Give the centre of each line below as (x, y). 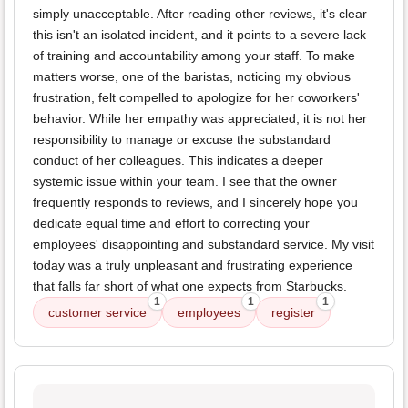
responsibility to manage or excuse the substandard (182, 140)
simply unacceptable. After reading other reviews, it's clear (200, 14)
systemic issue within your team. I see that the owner (185, 182)
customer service (97, 313)
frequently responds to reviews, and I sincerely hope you (195, 203)
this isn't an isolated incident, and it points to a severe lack (199, 35)
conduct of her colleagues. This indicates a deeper (178, 161)
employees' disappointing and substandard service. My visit (204, 245)
